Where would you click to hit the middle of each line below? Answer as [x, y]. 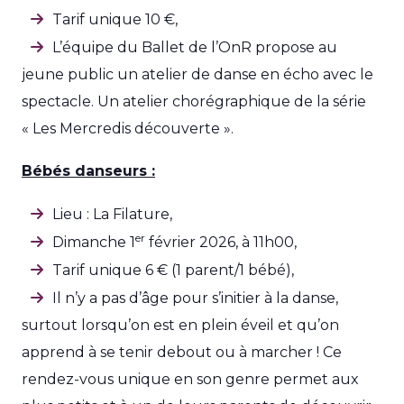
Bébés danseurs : [88, 171]
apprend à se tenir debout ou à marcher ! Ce [182, 352]
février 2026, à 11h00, [221, 242]
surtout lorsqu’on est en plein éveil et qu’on [180, 325]
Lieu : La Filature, [112, 214]
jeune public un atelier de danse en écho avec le [197, 74]
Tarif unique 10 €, [115, 19]
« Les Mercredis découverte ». [128, 129]
